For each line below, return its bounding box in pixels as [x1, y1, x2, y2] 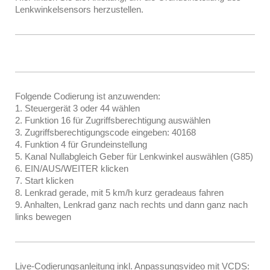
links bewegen [15, 211, 71, 222]
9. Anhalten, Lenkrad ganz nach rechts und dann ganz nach [15, 199, 248, 210]
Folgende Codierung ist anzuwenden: [15, 90, 160, 101]
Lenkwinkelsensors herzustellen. [15, 4, 143, 14]
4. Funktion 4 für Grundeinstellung [15, 139, 147, 149]
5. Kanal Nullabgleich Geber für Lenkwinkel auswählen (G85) [15, 151, 253, 162]
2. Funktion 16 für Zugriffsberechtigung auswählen [15, 115, 210, 125]
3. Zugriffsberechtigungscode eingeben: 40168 [15, 127, 196, 137]
